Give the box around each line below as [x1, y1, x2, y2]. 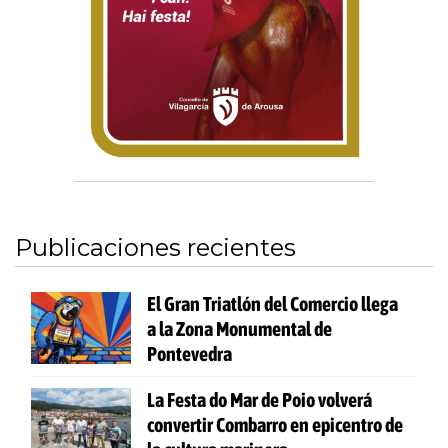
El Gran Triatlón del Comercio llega [147, 291, 398, 315]
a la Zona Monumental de [147, 316, 332, 340]
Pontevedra [147, 341, 232, 365]
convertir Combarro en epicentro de [147, 412, 403, 436]
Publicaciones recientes [15, 232, 296, 262]
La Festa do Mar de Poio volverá [147, 387, 372, 411]
